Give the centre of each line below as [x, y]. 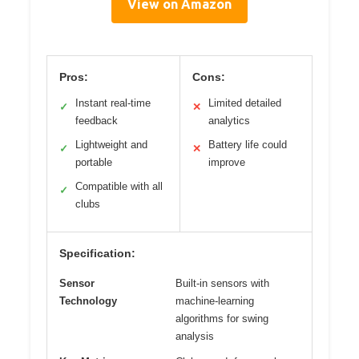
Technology [88, 301]
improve [226, 163]
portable [94, 163]
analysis [195, 337]
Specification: [97, 254]
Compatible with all [119, 187]
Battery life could [247, 145]
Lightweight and [111, 145]
